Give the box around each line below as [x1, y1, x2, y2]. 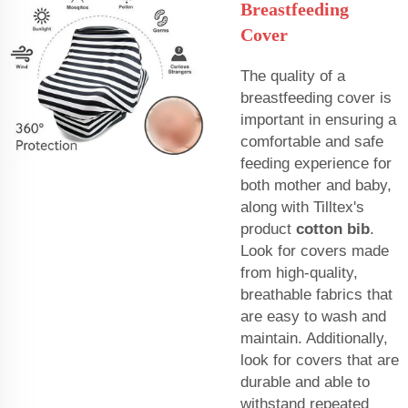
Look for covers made [240, 241, 389, 260]
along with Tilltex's [240, 198, 364, 216]
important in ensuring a [240, 110, 396, 128]
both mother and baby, [240, 176, 392, 194]
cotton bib [296, 219, 370, 238]
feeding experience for [240, 154, 392, 172]
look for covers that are [240, 351, 399, 369]
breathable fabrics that [240, 285, 393, 303]
